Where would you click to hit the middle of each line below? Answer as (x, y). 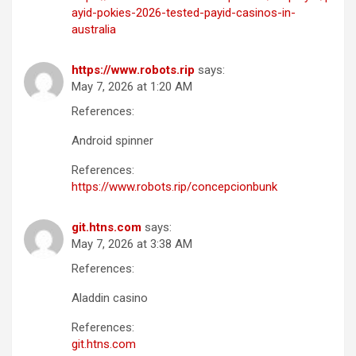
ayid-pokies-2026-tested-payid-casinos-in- (184, 13)
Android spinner (112, 141)
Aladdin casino (110, 298)
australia (94, 30)
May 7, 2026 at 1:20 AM (132, 87)
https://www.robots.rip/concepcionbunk (174, 187)
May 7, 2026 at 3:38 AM (132, 244)
